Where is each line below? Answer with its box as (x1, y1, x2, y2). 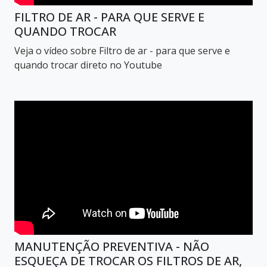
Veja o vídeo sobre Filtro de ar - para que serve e (14, 44, 230, 57)
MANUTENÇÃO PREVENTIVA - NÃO (14, 238, 209, 254)
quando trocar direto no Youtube (14, 58, 162, 72)
